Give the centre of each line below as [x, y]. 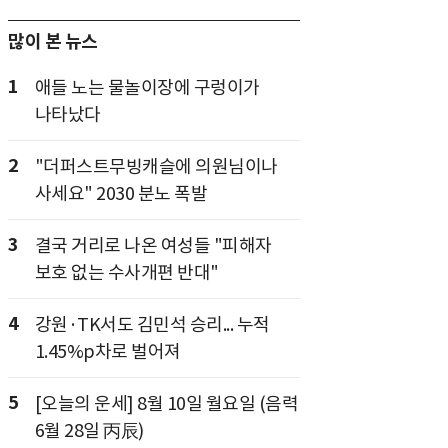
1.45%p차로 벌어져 [107, 351]
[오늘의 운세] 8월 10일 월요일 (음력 [166, 403]
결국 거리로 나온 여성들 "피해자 [153, 245]
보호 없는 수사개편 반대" [126, 272]
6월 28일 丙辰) [89, 430]
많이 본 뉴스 [53, 41]
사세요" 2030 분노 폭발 [120, 193]
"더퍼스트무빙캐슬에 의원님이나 [156, 166]
